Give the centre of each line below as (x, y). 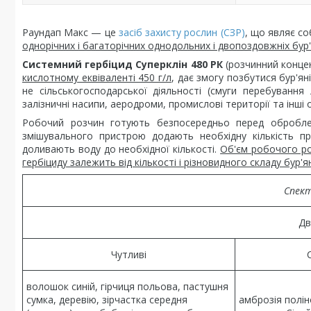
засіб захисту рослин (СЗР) (182, 32)
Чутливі (129, 254)
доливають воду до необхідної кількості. (121, 149)
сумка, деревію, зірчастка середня (107, 300)
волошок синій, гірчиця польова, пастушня (127, 286)
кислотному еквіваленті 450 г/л (97, 77)
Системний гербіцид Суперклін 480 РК (124, 64)
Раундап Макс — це (70, 32)
